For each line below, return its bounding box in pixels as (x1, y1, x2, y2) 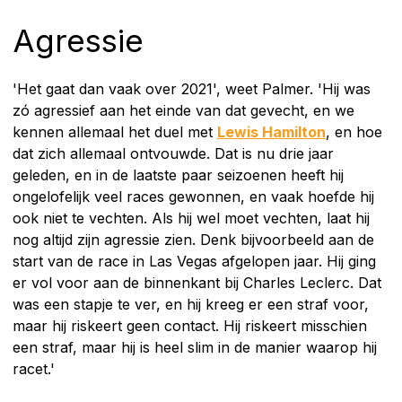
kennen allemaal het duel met (13, 122, 217, 141)
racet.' (13, 359, 55, 378)
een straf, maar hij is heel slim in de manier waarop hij (13, 337, 377, 356)
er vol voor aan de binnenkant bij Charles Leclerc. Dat (13, 273, 381, 292)
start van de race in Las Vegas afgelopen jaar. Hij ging (13, 251, 376, 270)
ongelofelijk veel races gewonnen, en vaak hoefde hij (13, 187, 374, 205)
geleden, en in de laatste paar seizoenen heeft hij (13, 165, 344, 184)
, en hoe (326, 122, 382, 141)
